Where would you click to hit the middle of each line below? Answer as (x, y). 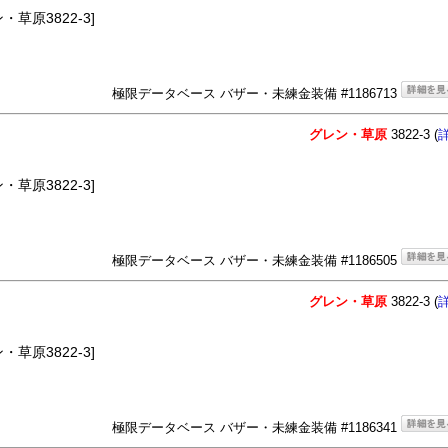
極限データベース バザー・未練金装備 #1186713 (256, 94)
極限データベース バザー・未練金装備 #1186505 (256, 261)
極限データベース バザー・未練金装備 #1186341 (256, 428)
